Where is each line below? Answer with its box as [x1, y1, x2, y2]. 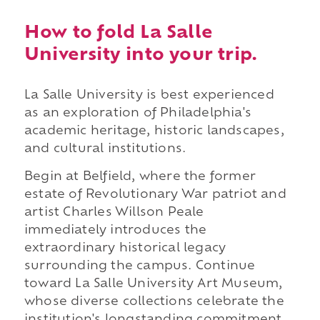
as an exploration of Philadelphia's [24, 107, 251, 119]
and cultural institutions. [24, 143, 186, 155]
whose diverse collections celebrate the [24, 296, 284, 309]
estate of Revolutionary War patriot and [24, 189, 286, 201]
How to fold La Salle [24, 24, 213, 42]
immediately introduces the [24, 225, 207, 237]
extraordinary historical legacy [24, 243, 226, 255]
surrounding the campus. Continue [24, 261, 256, 273]
